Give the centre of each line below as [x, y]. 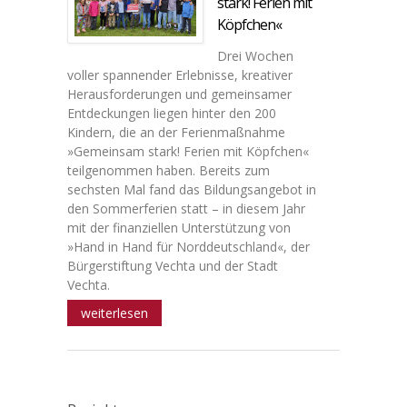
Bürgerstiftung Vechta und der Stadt [173, 265]
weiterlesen [114, 313]
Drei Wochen [255, 55]
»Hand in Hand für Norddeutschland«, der [189, 246]
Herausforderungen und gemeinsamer [179, 94]
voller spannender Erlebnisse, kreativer [180, 74]
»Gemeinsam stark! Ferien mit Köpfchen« [188, 151]
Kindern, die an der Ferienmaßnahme [176, 132]
